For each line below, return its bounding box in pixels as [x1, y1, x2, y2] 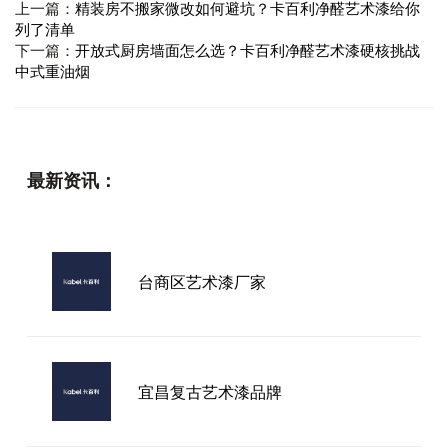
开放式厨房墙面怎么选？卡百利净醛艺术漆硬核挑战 [75, 41, 420, 60]
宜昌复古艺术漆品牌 [137, 381, 282, 402]
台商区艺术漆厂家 [137, 271, 266, 292]
